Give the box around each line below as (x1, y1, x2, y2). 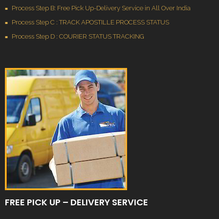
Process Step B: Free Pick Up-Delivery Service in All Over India (12, 4, 191, 12)
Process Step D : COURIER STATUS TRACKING (12, 33, 144, 41)
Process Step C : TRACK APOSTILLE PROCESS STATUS (12, 19, 169, 26)
